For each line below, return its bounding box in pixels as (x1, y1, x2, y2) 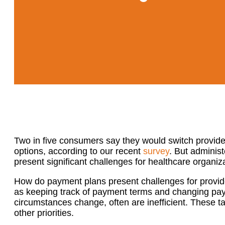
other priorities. (14, 208, 74, 218)
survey (143, 146, 169, 156)
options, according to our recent (14, 146, 143, 156)
